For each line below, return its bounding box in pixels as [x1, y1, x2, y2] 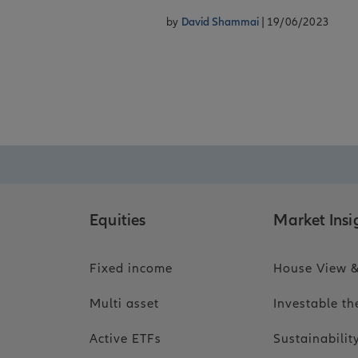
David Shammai [181, 15, 261, 29]
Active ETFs [89, 331, 161, 347]
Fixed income [89, 261, 173, 276]
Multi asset [89, 296, 159, 312]
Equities [89, 211, 146, 230]
